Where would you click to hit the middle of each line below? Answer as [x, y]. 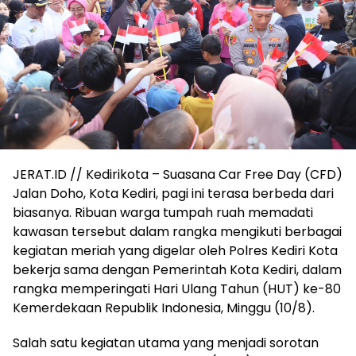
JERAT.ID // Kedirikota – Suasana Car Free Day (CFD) [178, 175]
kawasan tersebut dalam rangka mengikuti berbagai [177, 232]
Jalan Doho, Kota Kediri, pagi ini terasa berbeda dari [173, 194]
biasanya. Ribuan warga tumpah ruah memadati [163, 213]
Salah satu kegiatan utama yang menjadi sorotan [166, 343]
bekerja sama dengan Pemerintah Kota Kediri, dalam [177, 270]
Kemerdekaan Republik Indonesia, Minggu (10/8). [164, 308]
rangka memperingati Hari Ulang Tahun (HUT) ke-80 [177, 289]
